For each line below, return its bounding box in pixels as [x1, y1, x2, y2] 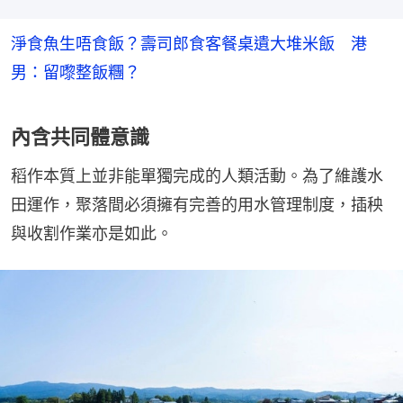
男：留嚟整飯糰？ [11, 62, 140, 82]
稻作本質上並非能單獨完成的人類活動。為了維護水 [11, 166, 383, 185]
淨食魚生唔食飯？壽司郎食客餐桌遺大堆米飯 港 [11, 33, 367, 53]
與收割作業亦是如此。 [11, 223, 173, 243]
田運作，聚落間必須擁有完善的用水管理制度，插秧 [11, 194, 383, 214]
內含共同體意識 [11, 124, 149, 148]
